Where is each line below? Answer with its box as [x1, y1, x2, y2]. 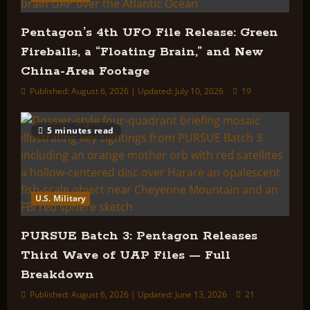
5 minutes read [46, 125, 114, 136]
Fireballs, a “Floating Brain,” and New [21, 44, 264, 60]
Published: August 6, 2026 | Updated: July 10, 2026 [28, 85, 226, 97]
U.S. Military [35, 192, 86, 204]
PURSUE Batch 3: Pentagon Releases [21, 228, 257, 244]
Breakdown [21, 267, 94, 282]
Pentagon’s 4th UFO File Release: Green [21, 25, 278, 40]
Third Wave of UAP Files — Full [21, 248, 230, 263]
